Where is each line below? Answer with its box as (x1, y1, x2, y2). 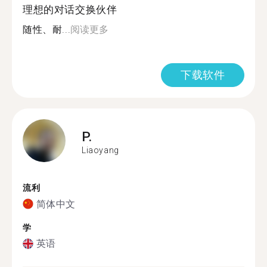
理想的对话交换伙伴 (23, 4, 117, 15)
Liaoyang (82, 145, 119, 155)
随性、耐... (23, 24, 71, 35)
